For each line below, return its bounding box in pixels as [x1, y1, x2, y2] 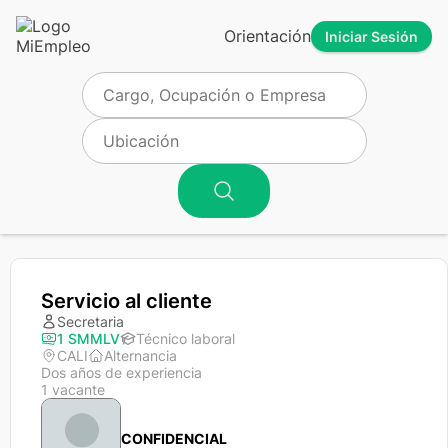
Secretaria [57, 313, 124, 330]
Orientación [224, 26, 311, 46]
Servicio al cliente [41, 289, 212, 313]
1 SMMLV [57, 330, 120, 347]
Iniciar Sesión [325, 27, 418, 45]
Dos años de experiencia [41, 364, 202, 381]
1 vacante [41, 381, 105, 398]
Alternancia [104, 347, 177, 364]
